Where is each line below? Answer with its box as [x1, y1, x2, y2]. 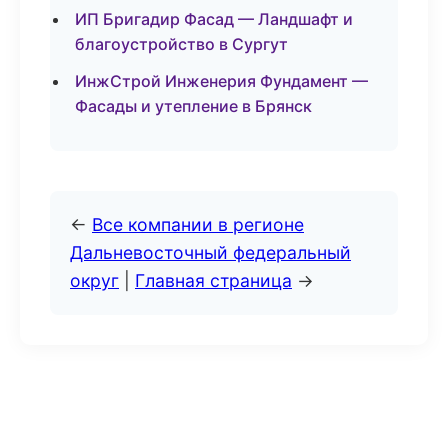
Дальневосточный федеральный [70, 242, 351, 263]
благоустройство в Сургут [75, 34, 288, 54]
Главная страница [135, 270, 292, 291]
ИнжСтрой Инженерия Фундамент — [75, 71, 368, 91]
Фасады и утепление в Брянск [75, 96, 312, 116]
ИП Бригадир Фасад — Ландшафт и [75, 9, 353, 29]
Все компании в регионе [92, 214, 304, 235]
